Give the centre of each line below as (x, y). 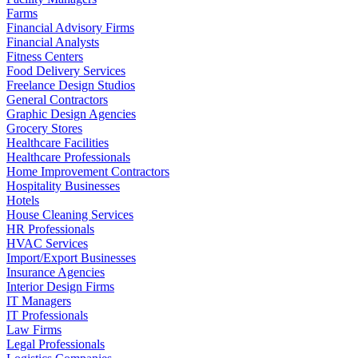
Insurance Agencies (56, 272)
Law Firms (34, 329)
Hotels (23, 200)
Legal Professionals (56, 344)
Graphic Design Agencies (71, 113)
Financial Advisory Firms (70, 27)
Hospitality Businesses (63, 185)
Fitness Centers (45, 56)
